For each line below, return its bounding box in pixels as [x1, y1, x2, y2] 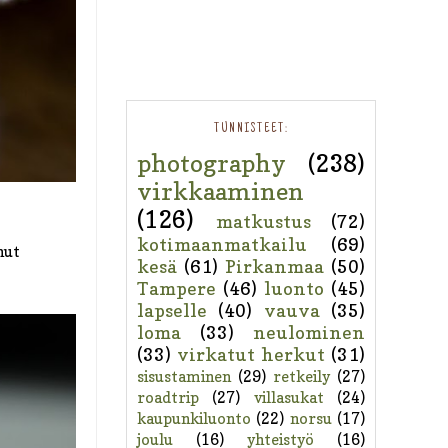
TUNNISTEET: [213, 121, 289, 136]
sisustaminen [137, 366, 231, 386]
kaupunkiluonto [137, 408, 251, 428]
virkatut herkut [177, 343, 325, 365]
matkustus [215, 210, 311, 232]
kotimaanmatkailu [137, 233, 307, 255]
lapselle [137, 299, 207, 321]
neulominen [253, 321, 365, 343]
